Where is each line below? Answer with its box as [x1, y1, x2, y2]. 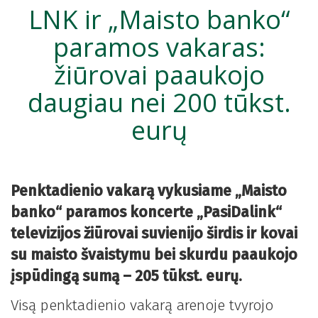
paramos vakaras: [53, 30, 265, 65]
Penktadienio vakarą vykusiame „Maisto [11, 182, 287, 201]
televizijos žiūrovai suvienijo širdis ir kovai [11, 224, 297, 243]
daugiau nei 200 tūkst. [27, 85, 291, 121]
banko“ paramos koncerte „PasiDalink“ [11, 203, 282, 222]
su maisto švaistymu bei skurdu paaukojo [11, 246, 297, 265]
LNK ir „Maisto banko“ [28, 2, 290, 38]
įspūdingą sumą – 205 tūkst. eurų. [11, 267, 246, 286]
